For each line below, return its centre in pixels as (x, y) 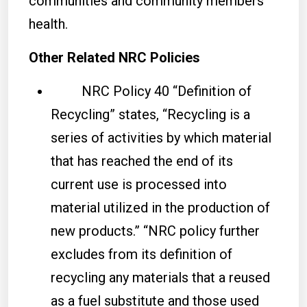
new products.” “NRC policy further (155, 231)
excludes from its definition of (142, 254)
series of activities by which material (161, 138)
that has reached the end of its (142, 161)
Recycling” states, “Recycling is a (150, 114)
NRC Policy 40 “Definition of (151, 91)
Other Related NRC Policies (114, 58)
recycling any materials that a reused (160, 278)
